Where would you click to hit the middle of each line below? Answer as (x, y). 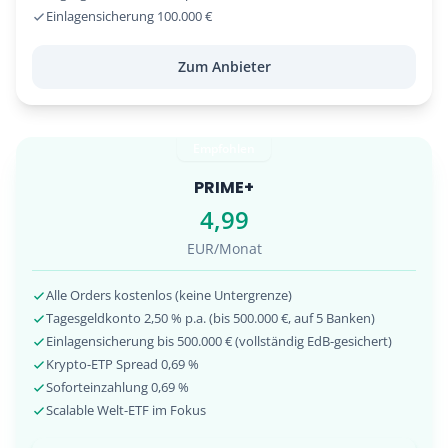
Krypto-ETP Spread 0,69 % (122, 364)
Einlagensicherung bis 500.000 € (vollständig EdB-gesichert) (219, 341)
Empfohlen (224, 148)
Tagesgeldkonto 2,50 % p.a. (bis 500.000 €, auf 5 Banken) (210, 318)
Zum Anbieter (224, 66)
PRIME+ (224, 188)
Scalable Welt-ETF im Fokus (126, 410)
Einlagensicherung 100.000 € (129, 16)
